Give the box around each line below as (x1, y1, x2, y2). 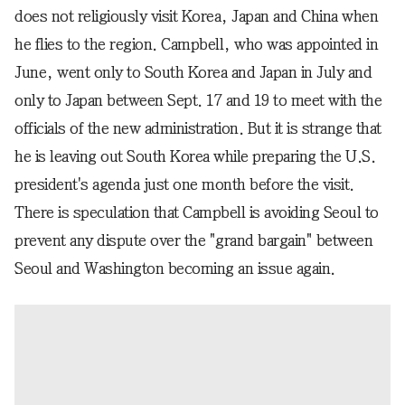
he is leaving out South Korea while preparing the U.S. (14, 148, 375, 165)
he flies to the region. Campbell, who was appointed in (14, 36, 378, 52)
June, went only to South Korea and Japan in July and (14, 64, 372, 80)
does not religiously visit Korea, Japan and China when (14, 8, 378, 24)
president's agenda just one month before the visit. (14, 176, 354, 193)
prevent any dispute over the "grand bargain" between (14, 232, 372, 249)
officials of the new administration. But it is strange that (14, 120, 381, 137)
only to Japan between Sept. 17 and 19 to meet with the (14, 92, 381, 108)
